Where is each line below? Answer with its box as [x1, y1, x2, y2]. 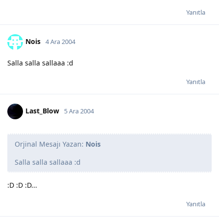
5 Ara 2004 [64, 106, 94, 115]
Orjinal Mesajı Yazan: [15, 139, 86, 149]
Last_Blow [25, 106, 59, 115]
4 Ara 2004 [45, 37, 75, 46]
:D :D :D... [7, 180, 37, 190]
